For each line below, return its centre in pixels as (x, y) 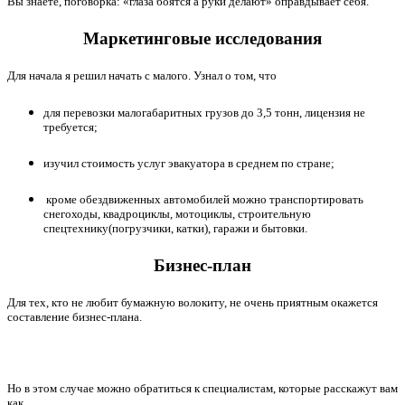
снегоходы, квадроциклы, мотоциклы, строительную (177, 213)
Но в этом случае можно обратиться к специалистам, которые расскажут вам (202, 388)
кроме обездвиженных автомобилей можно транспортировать (203, 199)
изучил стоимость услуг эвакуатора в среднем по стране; (189, 163)
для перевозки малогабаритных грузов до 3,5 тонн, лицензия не (204, 112)
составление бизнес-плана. (75, 317)
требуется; (72, 127)
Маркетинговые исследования (202, 39)
